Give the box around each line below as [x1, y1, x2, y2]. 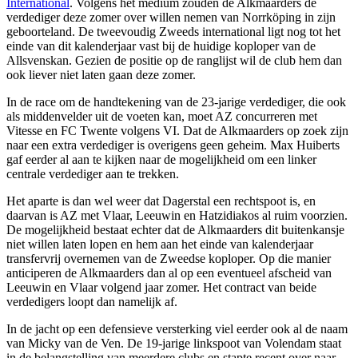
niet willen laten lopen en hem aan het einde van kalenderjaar [6, 237, 313, 251]
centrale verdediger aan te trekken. [6, 166, 179, 181]
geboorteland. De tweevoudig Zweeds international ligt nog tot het [6, 24, 340, 38]
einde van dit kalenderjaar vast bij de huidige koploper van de [6, 38, 316, 53]
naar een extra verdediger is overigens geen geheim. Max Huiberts [6, 137, 340, 152]
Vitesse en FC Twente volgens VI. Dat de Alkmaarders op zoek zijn [6, 123, 348, 137]
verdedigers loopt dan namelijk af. [6, 294, 177, 308]
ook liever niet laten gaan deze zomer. [6, 67, 196, 82]
